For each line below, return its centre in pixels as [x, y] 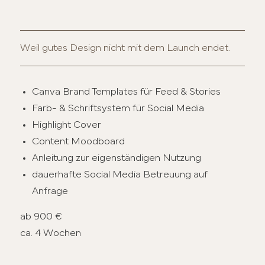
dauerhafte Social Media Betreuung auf [120, 174]
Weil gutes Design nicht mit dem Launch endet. [125, 48]
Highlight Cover [67, 125]
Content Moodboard [79, 141]
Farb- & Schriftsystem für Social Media [118, 108]
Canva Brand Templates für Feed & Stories [127, 92]
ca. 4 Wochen [51, 233]
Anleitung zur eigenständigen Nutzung [117, 158]
